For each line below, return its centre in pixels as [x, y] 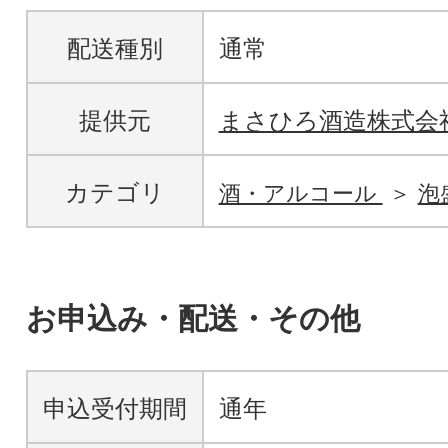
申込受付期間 [114, 409]
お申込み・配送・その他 [192, 319]
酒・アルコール [300, 194]
